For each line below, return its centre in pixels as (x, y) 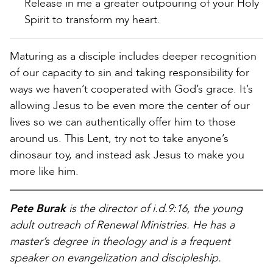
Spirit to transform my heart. (92, 20)
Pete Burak (38, 209)
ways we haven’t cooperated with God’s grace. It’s (131, 90)
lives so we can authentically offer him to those (123, 122)
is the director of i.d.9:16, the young (154, 209)
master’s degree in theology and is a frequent (120, 242)
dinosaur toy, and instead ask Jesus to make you (127, 155)
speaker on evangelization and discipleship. (115, 258)
